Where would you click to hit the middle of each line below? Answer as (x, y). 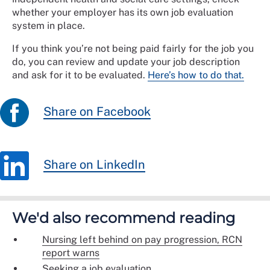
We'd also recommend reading (124, 218)
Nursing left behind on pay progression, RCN (142, 239)
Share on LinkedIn (94, 165)
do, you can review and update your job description (126, 61)
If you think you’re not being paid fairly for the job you (133, 48)
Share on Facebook (97, 112)
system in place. (49, 25)
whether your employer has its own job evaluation (123, 12)
